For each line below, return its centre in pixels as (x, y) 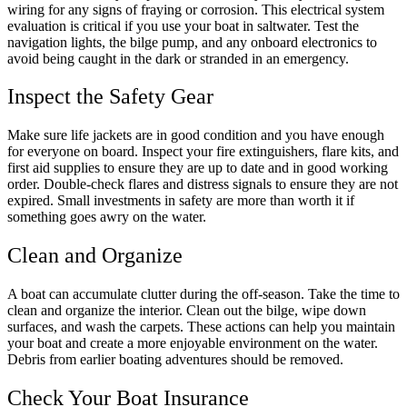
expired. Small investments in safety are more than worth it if (181, 201)
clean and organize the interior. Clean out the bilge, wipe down (187, 311)
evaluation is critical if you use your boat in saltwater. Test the (183, 25)
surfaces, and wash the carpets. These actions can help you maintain (201, 327)
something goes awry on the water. (109, 217)
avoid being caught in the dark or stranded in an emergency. (178, 58)
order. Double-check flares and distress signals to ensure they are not (203, 184)
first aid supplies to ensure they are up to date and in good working (198, 168)
